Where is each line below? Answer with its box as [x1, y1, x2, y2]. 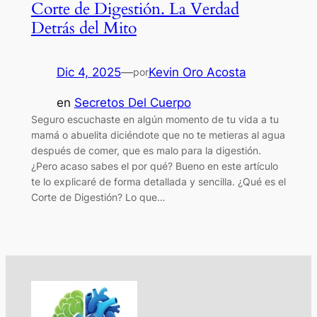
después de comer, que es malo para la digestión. [30, 144, 261, 156]
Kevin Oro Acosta [148, 64, 246, 79]
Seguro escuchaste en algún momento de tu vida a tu [30, 113, 279, 125]
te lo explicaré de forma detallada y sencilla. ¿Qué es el [30, 175, 286, 188]
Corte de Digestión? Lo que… [30, 190, 166, 203]
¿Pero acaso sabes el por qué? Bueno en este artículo [30, 159, 278, 172]
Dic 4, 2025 [56, 64, 121, 79]
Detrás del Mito [30, 16, 137, 39]
